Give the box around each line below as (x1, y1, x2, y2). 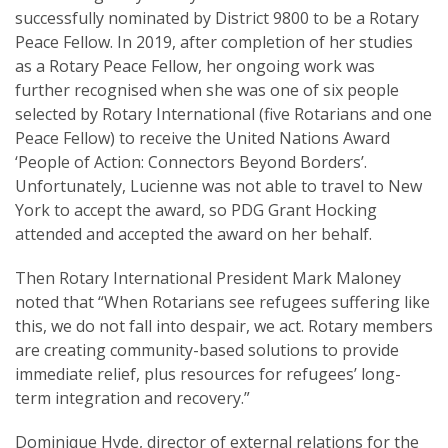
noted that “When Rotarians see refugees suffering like (15, 291, 430, 313)
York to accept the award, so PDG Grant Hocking (15, 199, 377, 221)
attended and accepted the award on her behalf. (15, 223, 372, 245)
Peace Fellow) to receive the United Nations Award (15, 127, 390, 149)
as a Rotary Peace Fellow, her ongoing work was (15, 55, 375, 77)
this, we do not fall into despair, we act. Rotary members (15, 315, 433, 337)
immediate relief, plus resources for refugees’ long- (15, 363, 401, 385)
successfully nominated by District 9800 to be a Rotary (15, 7, 419, 29)
